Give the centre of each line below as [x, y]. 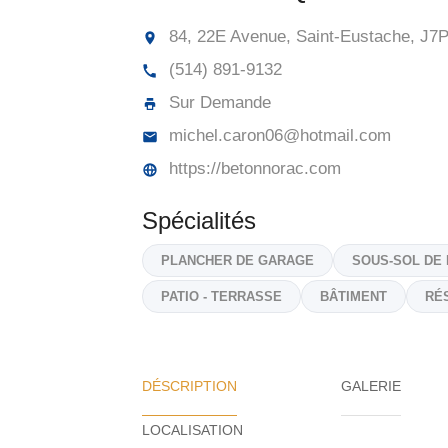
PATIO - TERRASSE [221, 296]
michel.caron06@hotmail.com [277, 135]
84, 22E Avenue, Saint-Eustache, [289, 36]
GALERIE [371, 386]
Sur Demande [217, 102]
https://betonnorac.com [252, 168]
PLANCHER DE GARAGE [237, 260]
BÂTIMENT [353, 296]
